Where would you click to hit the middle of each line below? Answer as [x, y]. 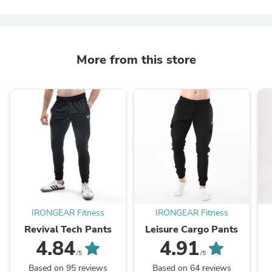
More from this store [136, 59]
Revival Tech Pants [68, 230]
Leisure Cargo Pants [192, 230]
